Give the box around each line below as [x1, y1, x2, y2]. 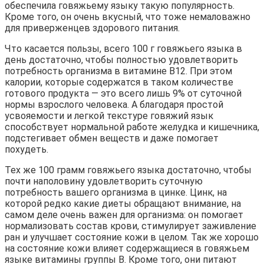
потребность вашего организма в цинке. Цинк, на [5, 187, 227, 199]
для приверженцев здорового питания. [5, 22, 180, 34]
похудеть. [5, 144, 48, 156]
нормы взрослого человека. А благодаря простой [5, 99, 223, 111]
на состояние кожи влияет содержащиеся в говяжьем [5, 243, 249, 255]
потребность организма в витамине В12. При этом [5, 65, 232, 77]
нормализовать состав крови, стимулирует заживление [5, 220, 256, 232]
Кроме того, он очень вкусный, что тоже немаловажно [5, 11, 250, 23]
